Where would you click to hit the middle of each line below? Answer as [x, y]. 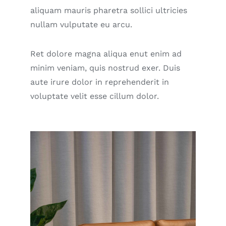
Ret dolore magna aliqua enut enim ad [106, 53]
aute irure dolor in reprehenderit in [100, 82]
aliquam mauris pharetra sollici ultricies [109, 10]
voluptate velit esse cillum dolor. [95, 96]
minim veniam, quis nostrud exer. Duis [105, 68]
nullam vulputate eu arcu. [81, 24]
